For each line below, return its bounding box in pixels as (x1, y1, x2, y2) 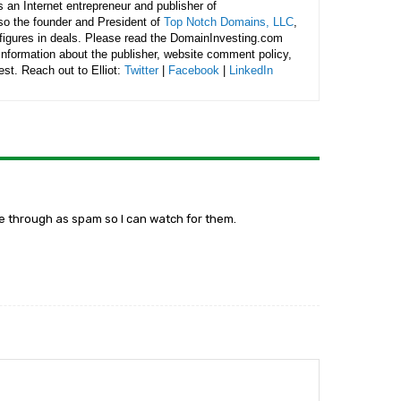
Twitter (124, 64, 158, 77)
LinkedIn (229, 64, 273, 77)
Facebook (168, 64, 219, 77)
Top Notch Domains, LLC (164, 15, 294, 29)
